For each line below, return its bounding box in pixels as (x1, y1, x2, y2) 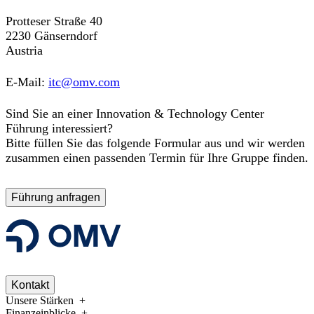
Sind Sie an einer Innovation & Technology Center (6, 107, 264, 121)
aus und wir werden (201, 136, 305, 151)
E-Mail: (6, 75, 48, 90)
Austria (6, 43, 43, 58)
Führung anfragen (11, 191, 100, 204)
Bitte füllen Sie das (6, 136, 107, 151)
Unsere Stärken (6, 294, 74, 307)
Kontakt (11, 279, 49, 292)
